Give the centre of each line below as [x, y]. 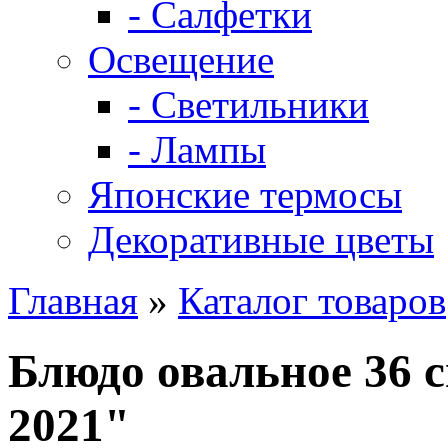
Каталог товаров [312, 300]
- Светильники [248, 104]
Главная [73, 300]
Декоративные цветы [261, 239]
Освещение [181, 59]
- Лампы [197, 149]
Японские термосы [245, 194]
